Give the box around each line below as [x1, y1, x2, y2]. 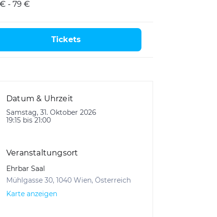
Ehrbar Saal [6, 164, 45, 173]
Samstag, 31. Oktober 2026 [6, 108, 96, 117]
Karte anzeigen [6, 189, 57, 198]
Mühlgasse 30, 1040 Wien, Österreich [6, 176, 131, 185]
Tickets [51, 35, 81, 44]
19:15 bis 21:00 [6, 116, 51, 124]
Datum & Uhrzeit [6, 94, 73, 103]
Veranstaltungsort [6, 148, 78, 157]
